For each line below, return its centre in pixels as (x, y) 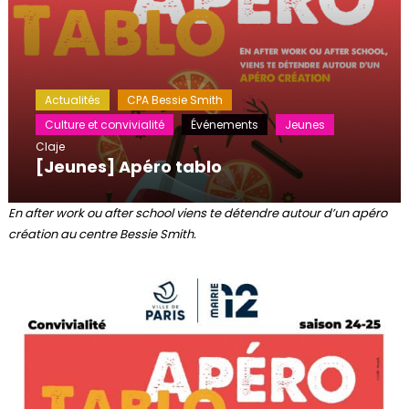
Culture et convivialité (104, 124)
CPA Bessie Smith (174, 100)
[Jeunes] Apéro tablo (128, 166)
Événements (224, 124)
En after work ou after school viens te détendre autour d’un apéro (197, 213)
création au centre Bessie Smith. (102, 234)
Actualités (72, 100)
